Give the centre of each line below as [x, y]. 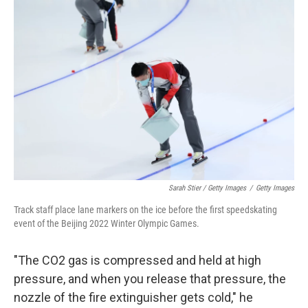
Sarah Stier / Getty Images [207, 188]
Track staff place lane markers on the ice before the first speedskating [145, 210]
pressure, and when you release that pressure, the [150, 279]
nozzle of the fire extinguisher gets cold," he [133, 297]
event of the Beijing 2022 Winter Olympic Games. [107, 223]
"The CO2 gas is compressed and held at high [137, 260]
